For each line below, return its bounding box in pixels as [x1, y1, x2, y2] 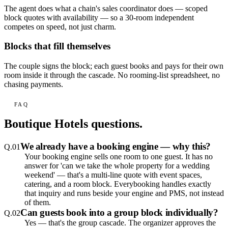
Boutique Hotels [4, 117, 88, 131]
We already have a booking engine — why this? [20, 141, 211, 152]
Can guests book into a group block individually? [20, 207, 218, 218]
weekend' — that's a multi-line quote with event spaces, [24, 170, 202, 180]
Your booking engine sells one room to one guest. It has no [24, 152, 213, 161]
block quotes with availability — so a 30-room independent [4, 13, 194, 22]
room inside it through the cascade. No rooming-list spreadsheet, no [4, 71, 220, 80]
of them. [24, 198, 51, 207]
